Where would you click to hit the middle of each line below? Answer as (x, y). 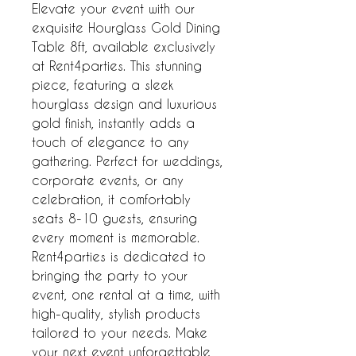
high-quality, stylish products (116, 313)
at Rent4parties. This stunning (117, 66)
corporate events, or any (108, 180)
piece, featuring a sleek (103, 85)
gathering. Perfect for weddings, (127, 161)
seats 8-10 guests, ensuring (114, 218)
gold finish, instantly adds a (113, 123)
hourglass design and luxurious (124, 104)
